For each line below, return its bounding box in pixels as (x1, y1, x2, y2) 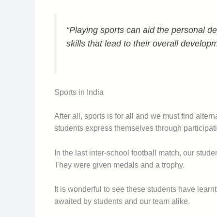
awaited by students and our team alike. (54, 197, 190, 206)
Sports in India (54, 88, 104, 97)
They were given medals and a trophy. (54, 160, 185, 169)
